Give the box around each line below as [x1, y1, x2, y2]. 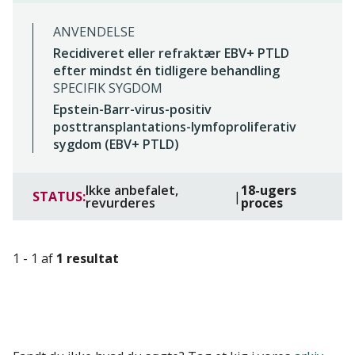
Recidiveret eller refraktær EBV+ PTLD [53, 44, 289, 63]
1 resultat [56, 249, 119, 267]
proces [241, 194, 284, 212]
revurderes [86, 194, 155, 212]
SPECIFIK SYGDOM [53, 79, 162, 97]
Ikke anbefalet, [86, 181, 178, 200]
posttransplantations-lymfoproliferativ [53, 118, 296, 136]
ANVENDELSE [53, 23, 135, 41]
